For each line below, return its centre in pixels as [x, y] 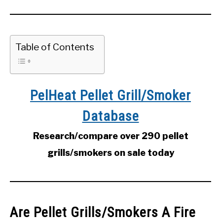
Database [110, 116]
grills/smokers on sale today [110, 153]
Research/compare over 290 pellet [110, 136]
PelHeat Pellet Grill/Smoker [110, 96]
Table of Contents [55, 47]
